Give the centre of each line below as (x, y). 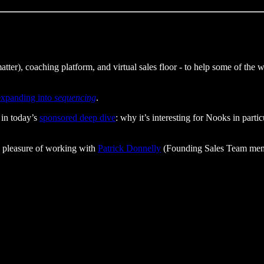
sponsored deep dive (77, 117)
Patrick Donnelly (129, 148)
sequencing (75, 97)
